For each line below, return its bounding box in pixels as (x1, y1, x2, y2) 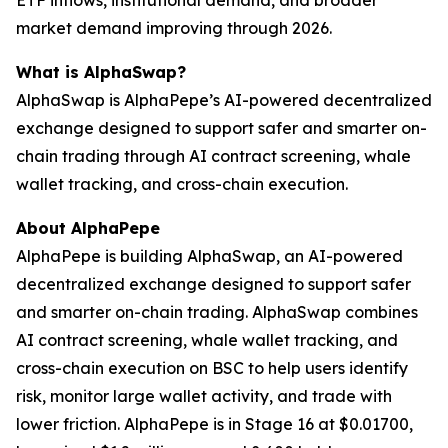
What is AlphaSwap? (16, 62, 186, 83)
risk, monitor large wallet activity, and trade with (16, 386, 392, 407)
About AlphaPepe (16, 218, 160, 239)
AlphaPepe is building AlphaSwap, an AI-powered (16, 246, 403, 267)
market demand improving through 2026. (16, 18, 332, 39)
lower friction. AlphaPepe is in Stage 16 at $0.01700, (16, 414, 413, 435)
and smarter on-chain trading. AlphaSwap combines (16, 302, 418, 323)
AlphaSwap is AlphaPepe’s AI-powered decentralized (16, 90, 432, 111)
